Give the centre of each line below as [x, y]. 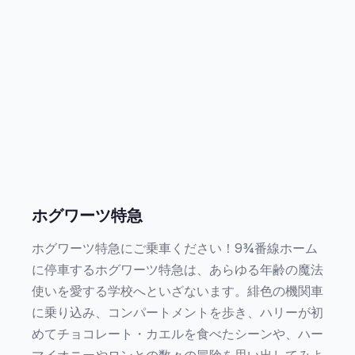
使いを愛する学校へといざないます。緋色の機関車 [177, 291]
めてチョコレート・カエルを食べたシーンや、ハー [177, 334]
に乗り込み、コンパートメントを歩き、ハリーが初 [177, 312]
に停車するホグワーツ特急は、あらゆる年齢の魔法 [177, 269]
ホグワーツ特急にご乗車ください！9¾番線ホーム [175, 248]
